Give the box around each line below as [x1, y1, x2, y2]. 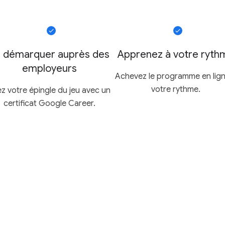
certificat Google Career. [3, 98, 95, 108]
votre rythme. [151, 84, 200, 94]
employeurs [22, 62, 77, 75]
